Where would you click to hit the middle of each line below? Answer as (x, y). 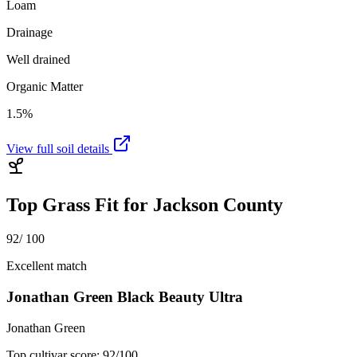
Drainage (29, 33)
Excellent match (47, 266)
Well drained (38, 60)
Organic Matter (45, 87)
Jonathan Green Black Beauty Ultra (125, 296)
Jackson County (218, 205)
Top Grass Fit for (80, 205)
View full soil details (59, 149)
